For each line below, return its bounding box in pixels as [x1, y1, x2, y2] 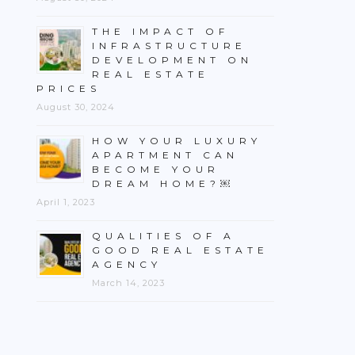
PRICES [36, 82, 101, 94]
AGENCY [92, 258, 162, 270]
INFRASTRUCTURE [92, 40, 246, 52]
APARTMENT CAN [92, 149, 239, 161]
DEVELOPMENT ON [92, 54, 253, 66]
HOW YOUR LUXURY [92, 135, 261, 147]
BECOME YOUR [92, 163, 219, 175]
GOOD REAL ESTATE [92, 244, 269, 256]
